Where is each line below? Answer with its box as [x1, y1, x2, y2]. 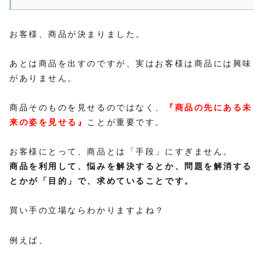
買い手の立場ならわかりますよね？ [9, 205, 165, 215]
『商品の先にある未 [164, 103, 253, 113]
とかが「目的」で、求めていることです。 [9, 176, 194, 186]
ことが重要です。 [87, 117, 165, 127]
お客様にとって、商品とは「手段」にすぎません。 [9, 147, 233, 157]
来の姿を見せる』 [9, 117, 87, 127]
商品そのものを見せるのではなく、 [9, 103, 165, 113]
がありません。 [9, 73, 77, 83]
